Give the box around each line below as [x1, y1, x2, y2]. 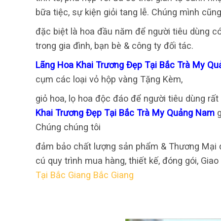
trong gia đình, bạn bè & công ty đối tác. [36, 40, 193, 51]
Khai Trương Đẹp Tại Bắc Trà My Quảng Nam [36, 108, 217, 118]
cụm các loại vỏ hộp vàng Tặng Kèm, [36, 74, 183, 85]
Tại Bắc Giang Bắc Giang [36, 170, 134, 181]
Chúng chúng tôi [36, 122, 101, 133]
